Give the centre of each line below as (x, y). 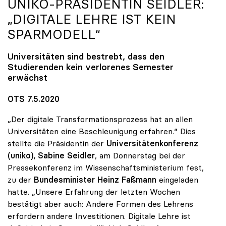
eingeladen (177, 180)
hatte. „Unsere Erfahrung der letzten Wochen (94, 192)
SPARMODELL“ (54, 34)
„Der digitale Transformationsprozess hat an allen (100, 119)
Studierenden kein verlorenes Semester (91, 67)
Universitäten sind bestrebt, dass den (86, 57)
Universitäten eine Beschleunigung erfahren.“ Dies (102, 131)
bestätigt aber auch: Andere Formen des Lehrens (100, 204)
